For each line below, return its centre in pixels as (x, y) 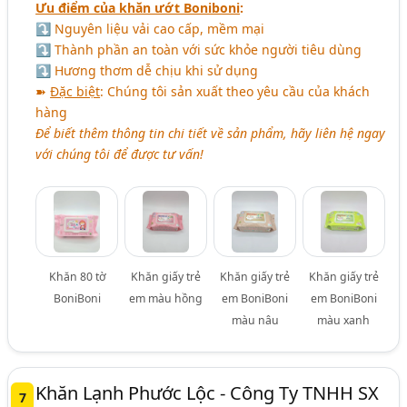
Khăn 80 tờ (77, 276)
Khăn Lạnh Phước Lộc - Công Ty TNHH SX (208, 392)
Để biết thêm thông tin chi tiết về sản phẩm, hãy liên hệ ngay (211, 133)
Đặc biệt (75, 91)
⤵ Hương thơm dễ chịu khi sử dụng (147, 70)
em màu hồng (166, 298)
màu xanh (344, 320)
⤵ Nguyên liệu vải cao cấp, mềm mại (150, 28)
